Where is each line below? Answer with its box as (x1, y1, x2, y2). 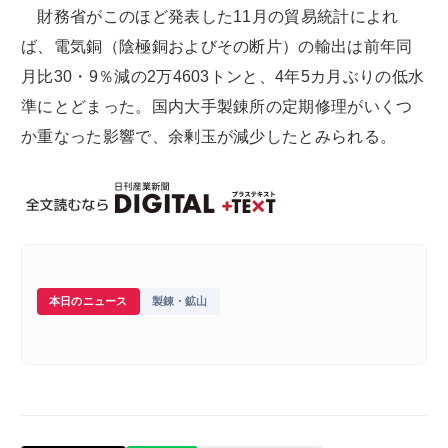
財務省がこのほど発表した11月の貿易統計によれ (21, 8, 399, 26)
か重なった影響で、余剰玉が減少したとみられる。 (21, 128, 397, 146)
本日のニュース (49, 295, 128, 308)
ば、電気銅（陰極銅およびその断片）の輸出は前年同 (21, 38, 413, 56)
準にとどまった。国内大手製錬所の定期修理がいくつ (21, 98, 413, 116)
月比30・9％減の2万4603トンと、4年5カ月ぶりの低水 (21, 68, 425, 86)
